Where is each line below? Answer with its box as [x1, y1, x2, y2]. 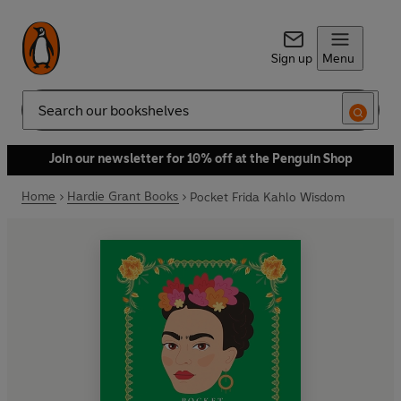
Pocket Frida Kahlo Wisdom [189, 189, 346, 205]
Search [21, 109, 61, 125]
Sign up [270, 51, 312, 66]
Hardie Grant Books [66, 189, 179, 204]
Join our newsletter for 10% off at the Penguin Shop [48, 151, 353, 166]
